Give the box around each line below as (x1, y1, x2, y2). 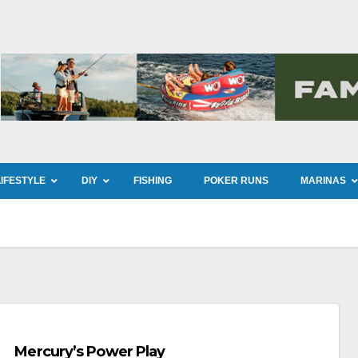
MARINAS (300, 175, 346, 186)
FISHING (133, 175, 172, 186)
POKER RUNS (204, 175, 268, 186)
